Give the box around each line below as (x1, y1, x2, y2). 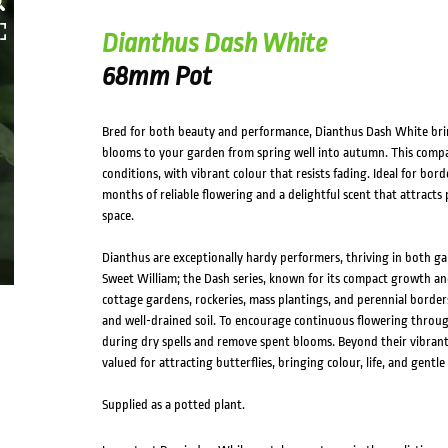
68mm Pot (101, 61, 212, 91)
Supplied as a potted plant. (101, 397, 245, 412)
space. (101, 208, 134, 223)
